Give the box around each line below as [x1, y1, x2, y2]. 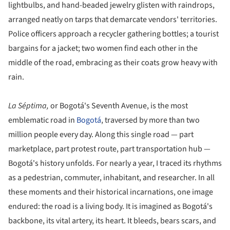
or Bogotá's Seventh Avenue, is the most [50, 100, 188, 112]
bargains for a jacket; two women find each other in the [8, 43, 198, 54]
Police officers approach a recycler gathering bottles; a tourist [8, 28, 219, 40]
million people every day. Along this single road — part [8, 129, 194, 141]
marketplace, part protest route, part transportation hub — [8, 143, 210, 155]
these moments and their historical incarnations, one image [8, 186, 213, 198]
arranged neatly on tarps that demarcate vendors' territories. [8, 14, 217, 26]
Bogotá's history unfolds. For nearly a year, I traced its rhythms [8, 158, 222, 169]
